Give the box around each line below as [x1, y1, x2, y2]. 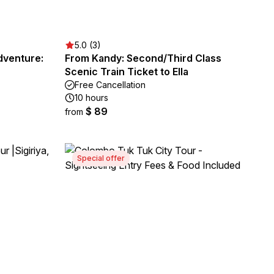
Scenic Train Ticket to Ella [65, 65, 188, 78]
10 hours [75, 92, 108, 103]
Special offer [77, 154, 125, 163]
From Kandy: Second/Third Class [65, 52, 221, 64]
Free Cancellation [75, 80, 146, 90]
